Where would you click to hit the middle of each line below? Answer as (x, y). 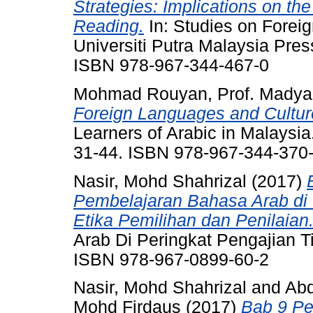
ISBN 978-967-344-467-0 (171, 65)
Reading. (109, 26)
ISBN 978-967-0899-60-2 (171, 259)
